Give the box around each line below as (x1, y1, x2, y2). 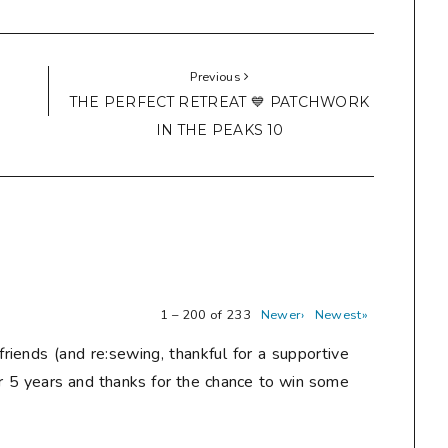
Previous (190, 68, 245, 86)
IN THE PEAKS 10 (155, 122, 284, 139)
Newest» (314, 306, 368, 325)
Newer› (260, 306, 305, 325)
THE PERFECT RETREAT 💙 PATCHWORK (69, 94, 370, 111)
